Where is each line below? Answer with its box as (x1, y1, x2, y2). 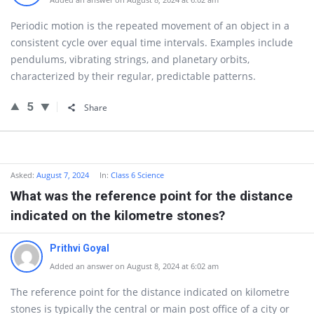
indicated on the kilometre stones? (11, 207, 225, 224)
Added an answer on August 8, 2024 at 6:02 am (50, 261, 219, 271)
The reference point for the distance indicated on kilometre (11, 285, 289, 299)
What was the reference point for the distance (11, 188, 293, 204)
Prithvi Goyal (50, 243, 109, 254)
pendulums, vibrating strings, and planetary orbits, (11, 53, 250, 66)
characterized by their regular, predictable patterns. (11, 69, 256, 83)
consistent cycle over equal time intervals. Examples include (11, 36, 293, 49)
